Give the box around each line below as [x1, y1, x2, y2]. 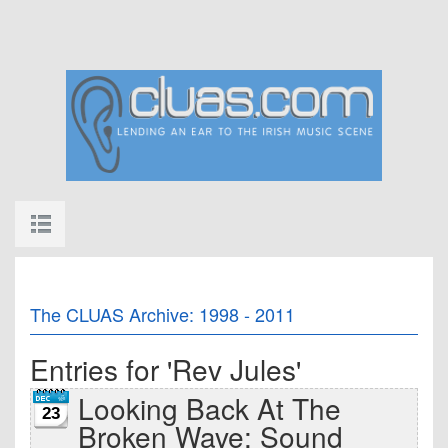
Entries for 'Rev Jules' [30, 349, 301, 389]
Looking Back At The [78, 388, 341, 428]
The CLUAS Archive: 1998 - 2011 [30, 301, 295, 327]
